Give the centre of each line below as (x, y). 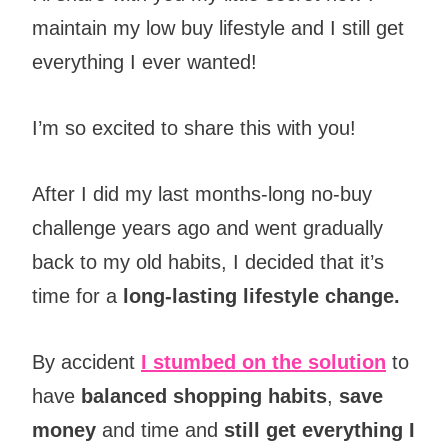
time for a (77, 296)
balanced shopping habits (204, 396)
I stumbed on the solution (263, 362)
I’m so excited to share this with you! (194, 128)
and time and (160, 430)
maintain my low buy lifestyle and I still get (218, 28)
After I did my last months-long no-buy (202, 194)
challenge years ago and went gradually (207, 228)
